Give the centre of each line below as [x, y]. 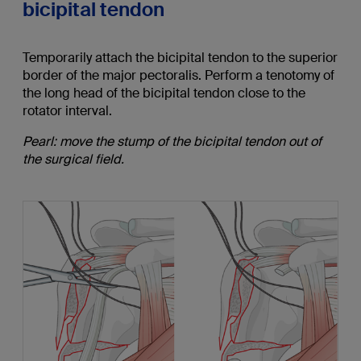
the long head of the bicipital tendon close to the [164, 93]
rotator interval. [67, 111]
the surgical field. [73, 160]
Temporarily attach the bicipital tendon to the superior [180, 58]
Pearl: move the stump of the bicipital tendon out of [172, 142]
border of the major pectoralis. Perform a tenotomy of [178, 76]
